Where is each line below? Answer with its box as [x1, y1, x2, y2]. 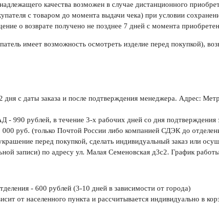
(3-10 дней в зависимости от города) [71, 184, 191, 193]
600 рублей [35, 184, 71, 193]
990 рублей [13, 116, 49, 124]
